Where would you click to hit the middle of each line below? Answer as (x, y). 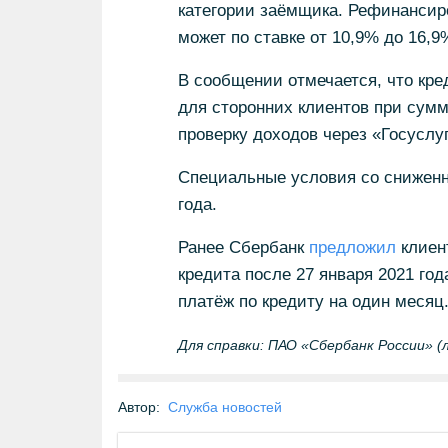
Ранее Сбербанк (243, 247)
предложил (352, 247)
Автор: (139, 407)
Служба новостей (225, 407)
